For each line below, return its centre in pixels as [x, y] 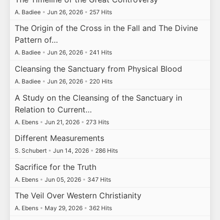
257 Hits [100, 12]
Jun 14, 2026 [71, 151]
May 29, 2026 [63, 208]
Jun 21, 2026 [62, 122]
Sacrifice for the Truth [55, 167]
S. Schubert [31, 151]
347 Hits [98, 179]
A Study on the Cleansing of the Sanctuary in [98, 97]
